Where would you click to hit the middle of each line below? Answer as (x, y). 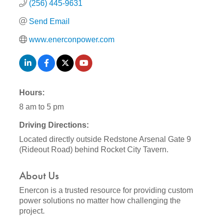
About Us (39, 175)
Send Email (49, 21)
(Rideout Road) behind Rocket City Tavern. (94, 149)
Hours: (32, 92)
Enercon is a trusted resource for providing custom (106, 190)
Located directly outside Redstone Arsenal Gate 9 (105, 139)
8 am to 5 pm (41, 107)
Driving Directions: (54, 125)
